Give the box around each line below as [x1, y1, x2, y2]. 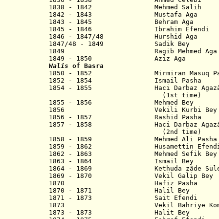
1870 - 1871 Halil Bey [49, 187, 190, 194]
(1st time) [49, 91, 201, 99]
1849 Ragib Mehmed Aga [49, 47, 217, 55]
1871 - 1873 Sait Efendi [49, 194, 197, 201]
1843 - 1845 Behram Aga [49, 18, 194, 25]
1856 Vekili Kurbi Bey [49, 106, 217, 113]
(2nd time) [49, 128, 201, 135]
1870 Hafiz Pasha [49, 179, 197, 187]
